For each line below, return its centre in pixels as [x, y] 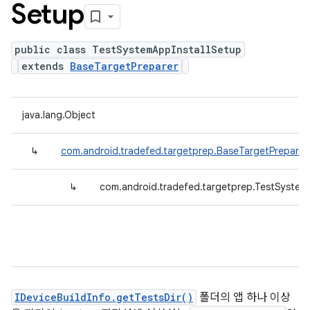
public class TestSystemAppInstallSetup [128, 49]
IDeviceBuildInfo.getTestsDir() [104, 297]
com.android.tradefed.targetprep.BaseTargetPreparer [184, 151]
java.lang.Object [59, 115]
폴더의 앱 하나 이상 [244, 298]
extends [46, 66]
